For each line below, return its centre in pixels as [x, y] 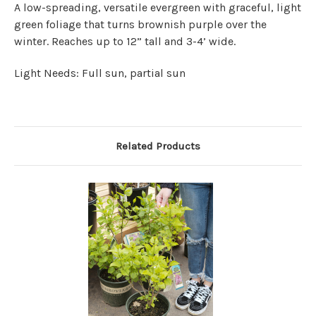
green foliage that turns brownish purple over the [140, 24]
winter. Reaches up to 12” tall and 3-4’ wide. [125, 41]
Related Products [158, 146]
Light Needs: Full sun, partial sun [100, 73]
